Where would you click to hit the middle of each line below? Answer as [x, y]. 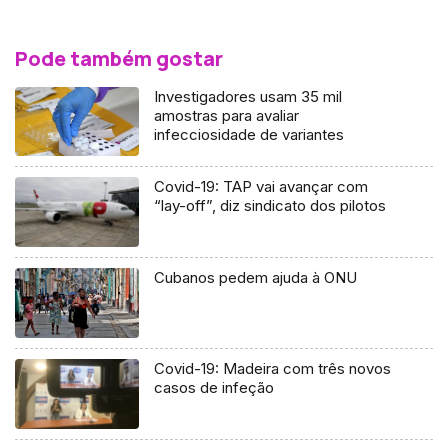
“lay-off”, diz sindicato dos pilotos [270, 206]
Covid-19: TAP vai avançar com [261, 187]
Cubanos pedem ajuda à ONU [256, 278]
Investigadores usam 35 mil [248, 96]
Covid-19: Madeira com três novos [273, 369]
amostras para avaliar [227, 115]
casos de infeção [214, 388]
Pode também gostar [119, 58]
